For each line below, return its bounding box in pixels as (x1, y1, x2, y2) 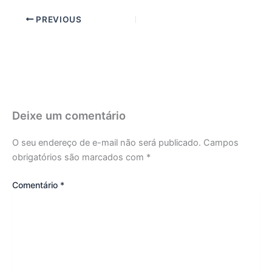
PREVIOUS (33, 14, 82, 24)
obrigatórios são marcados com (12, 152, 146, 163)
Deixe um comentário (12, 108, 126, 122)
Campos (203, 137, 239, 149)
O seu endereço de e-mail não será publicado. (12, 137, 201, 149)
